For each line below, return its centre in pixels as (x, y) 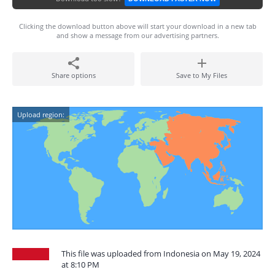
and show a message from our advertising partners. (137, 35)
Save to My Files (202, 75)
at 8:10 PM (80, 265)
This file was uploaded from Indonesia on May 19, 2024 (161, 254)
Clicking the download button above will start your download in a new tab (137, 26)
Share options (73, 75)
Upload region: (41, 114)
